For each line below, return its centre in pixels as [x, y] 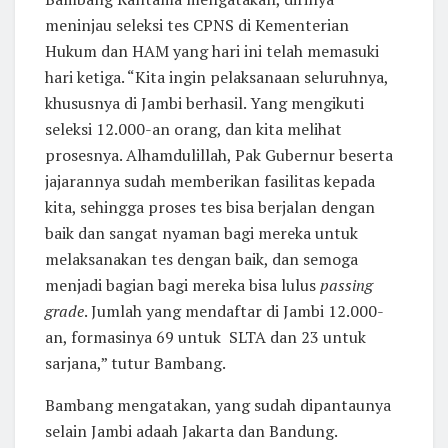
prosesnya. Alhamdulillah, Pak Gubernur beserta [219, 155]
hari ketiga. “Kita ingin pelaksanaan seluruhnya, [216, 77]
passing [346, 285]
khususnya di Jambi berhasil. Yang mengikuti [204, 103]
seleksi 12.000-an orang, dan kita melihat [193, 129]
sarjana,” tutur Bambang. [135, 363]
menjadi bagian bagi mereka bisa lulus [182, 285]
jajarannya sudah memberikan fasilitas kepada [210, 181]
